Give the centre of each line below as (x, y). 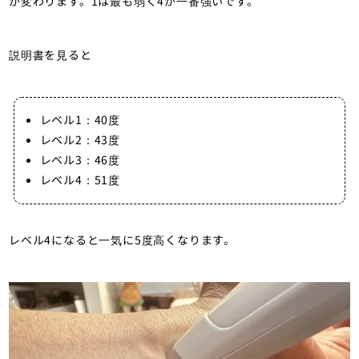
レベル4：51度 (80, 179)
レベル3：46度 (80, 159)
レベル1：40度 (80, 119)
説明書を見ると (50, 54)
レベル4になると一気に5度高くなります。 (122, 239)
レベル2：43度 (80, 139)
